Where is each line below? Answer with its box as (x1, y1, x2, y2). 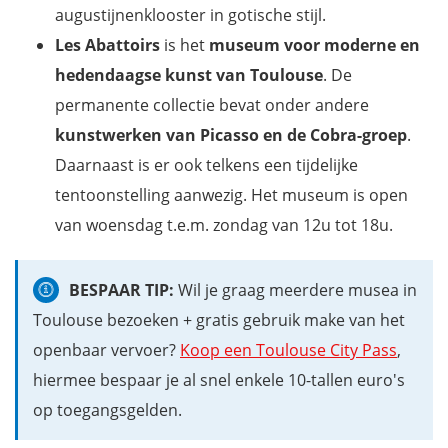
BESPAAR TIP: (69, 279, 175, 302)
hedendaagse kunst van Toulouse (55, 64, 323, 87)
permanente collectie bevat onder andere (55, 94, 369, 117)
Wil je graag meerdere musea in (174, 279, 418, 302)
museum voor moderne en (209, 34, 420, 57)
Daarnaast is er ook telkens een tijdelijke (55, 154, 358, 177)
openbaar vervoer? (33, 339, 180, 362)
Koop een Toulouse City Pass (180, 339, 397, 362)
